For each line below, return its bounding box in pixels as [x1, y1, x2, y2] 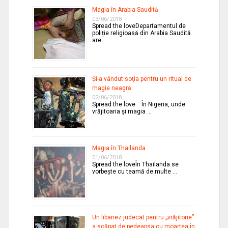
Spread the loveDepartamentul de [92, 22, 186, 30]
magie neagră [92, 84, 131, 92]
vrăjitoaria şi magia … [92, 108, 152, 116]
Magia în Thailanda [92, 145, 146, 152]
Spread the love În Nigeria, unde [92, 101, 185, 108]
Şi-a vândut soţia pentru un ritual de [92, 75, 191, 83]
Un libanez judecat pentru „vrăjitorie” [92, 214, 194, 221]
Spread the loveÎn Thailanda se [92, 161, 179, 168]
